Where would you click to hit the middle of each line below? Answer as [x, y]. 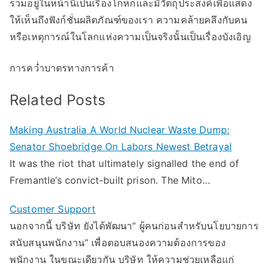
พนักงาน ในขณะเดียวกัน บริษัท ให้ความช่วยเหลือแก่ [122, 259]
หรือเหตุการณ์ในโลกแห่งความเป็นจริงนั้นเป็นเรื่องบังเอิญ [130, 37]
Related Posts [58, 100]
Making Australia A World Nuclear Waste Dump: [120, 130]
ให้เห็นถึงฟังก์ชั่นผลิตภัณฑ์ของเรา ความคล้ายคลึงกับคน [129, 20]
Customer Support [53, 209]
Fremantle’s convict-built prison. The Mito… [110, 180]
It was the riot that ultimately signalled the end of [125, 163]
